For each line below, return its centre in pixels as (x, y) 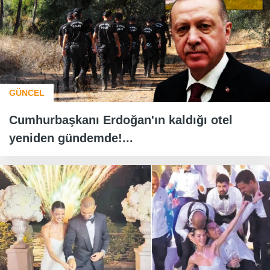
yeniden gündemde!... (71, 138)
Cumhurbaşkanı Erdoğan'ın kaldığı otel (121, 120)
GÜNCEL (27, 93)
